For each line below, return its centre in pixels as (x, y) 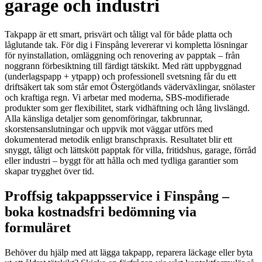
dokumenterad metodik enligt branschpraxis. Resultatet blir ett (118, 139)
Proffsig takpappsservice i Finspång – (117, 196)
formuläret (38, 227)
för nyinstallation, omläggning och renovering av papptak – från (122, 55)
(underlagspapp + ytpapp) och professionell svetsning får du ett (120, 76)
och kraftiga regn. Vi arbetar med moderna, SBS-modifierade (117, 97)
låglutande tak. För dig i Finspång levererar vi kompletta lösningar (126, 44)
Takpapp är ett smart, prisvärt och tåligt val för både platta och (118, 34)
